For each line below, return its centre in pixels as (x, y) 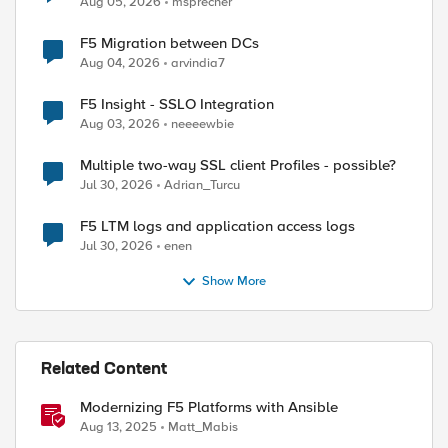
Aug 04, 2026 (120, 63)
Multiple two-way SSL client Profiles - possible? (238, 165)
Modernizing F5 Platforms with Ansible (209, 407)
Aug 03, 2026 (120, 124)
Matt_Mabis (203, 427)
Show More (234, 281)
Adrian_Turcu (202, 185)
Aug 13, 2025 (118, 427)
